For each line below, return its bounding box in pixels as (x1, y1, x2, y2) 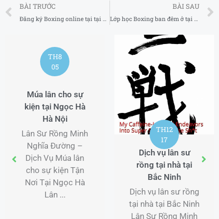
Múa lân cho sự (26, 89, 83, 100)
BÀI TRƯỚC (20, 2, 56, 11)
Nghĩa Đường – (27, 141, 83, 151)
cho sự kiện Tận (25, 165, 84, 175)
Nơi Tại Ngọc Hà (24, 177, 85, 188)
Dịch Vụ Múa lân (25, 153, 84, 163)
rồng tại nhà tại (136, 160, 192, 170)
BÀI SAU (173, 2, 199, 11)
